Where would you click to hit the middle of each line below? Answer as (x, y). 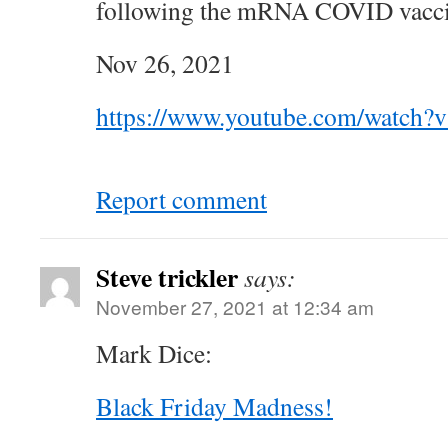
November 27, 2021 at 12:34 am (235, 306)
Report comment (181, 199)
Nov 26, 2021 (165, 63)
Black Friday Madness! (214, 406)
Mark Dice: (154, 353)
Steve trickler (167, 277)
